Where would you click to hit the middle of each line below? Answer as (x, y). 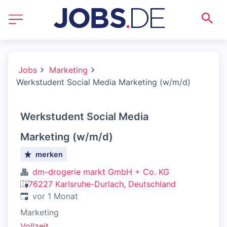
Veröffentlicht (46, 196)
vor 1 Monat (55, 196)
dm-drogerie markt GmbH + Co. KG (101, 172)
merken (49, 154)
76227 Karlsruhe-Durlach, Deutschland (102, 184)
